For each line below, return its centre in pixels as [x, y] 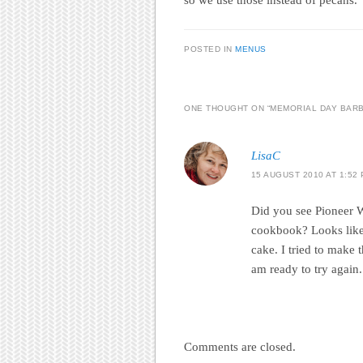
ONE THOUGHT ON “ [227, 108]
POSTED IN [209, 49]
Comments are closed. [240, 347]
